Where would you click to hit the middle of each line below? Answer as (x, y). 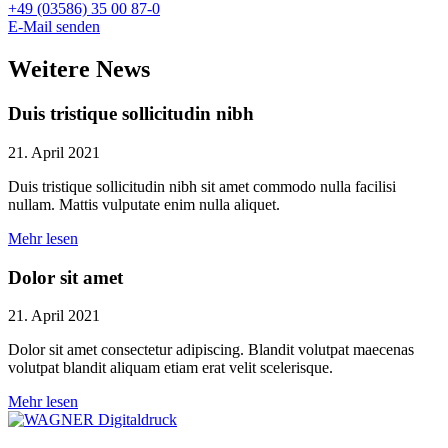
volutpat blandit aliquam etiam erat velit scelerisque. (170, 368)
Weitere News (79, 69)
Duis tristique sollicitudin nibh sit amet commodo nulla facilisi (202, 186)
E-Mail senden (54, 27)
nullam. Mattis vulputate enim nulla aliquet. (144, 204)
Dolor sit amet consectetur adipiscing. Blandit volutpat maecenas (211, 350)
